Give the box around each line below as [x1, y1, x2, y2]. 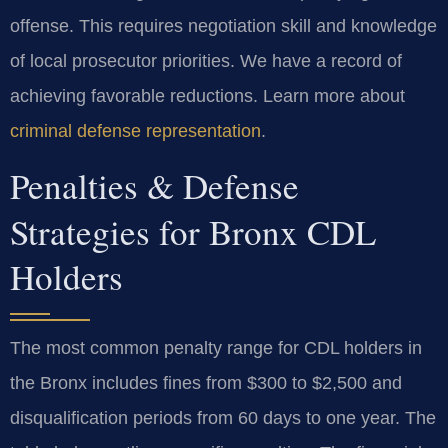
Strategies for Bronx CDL [10, 208, 376, 256]
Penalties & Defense [10, 162, 299, 210]
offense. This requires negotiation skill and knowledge [10, 15, 437, 36]
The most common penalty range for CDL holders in [10, 338, 422, 359]
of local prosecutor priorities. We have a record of [10, 50, 402, 71]
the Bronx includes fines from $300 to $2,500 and [10, 373, 402, 394]
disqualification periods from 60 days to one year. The [10, 408, 436, 429]
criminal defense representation [10, 120, 261, 141]
